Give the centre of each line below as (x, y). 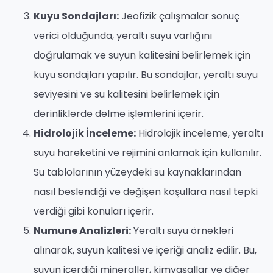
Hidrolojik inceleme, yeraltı (200, 133)
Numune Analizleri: (82, 231)
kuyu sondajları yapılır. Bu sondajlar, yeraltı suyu (146, 75)
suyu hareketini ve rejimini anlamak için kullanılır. (147, 153)
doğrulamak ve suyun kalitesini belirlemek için (142, 55)
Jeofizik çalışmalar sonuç (179, 16)
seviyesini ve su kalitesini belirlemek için (126, 94)
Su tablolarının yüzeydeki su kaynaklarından (137, 172)
